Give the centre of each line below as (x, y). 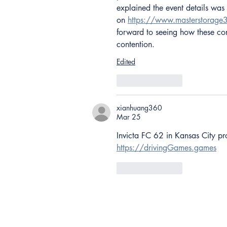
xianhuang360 (139, 108)
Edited (126, 62)
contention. (136, 45)
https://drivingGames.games (166, 148)
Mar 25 (129, 117)
